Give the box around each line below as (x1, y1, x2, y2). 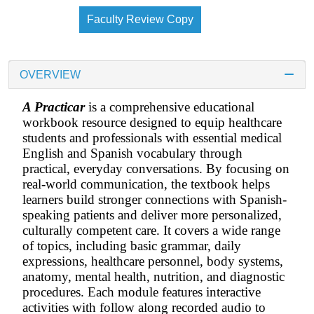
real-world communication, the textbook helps (22, 176, 270, 191)
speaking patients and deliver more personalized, (22, 207, 282, 222)
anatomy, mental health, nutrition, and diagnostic (22, 268, 285, 284)
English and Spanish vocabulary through (22, 145, 243, 161)
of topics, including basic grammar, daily (22, 238, 241, 253)
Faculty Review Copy (86, 13, 193, 25)
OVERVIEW (20, 68, 81, 81)
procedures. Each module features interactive (22, 284, 261, 299)
